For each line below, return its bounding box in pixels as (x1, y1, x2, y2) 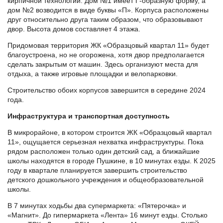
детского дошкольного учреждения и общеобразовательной (7, 176, 204, 184)
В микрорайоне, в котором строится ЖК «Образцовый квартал (7, 128, 212, 137)
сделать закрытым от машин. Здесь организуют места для (7, 60, 198, 69)
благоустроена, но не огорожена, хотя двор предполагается (7, 51, 205, 59)
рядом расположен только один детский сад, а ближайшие (7, 147, 200, 156)
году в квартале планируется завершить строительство (7, 166, 187, 175)
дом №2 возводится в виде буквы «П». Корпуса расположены (7, 6, 209, 14)
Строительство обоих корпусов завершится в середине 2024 (7, 86, 206, 95)
